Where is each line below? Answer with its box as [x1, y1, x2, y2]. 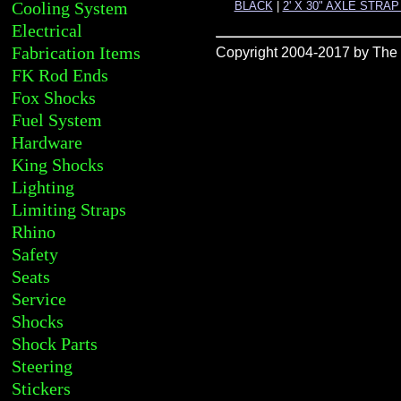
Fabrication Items [12, 43, 141, 63]
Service [12, 289, 66, 309]
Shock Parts [12, 334, 98, 354]
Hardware [12, 132, 82, 152]
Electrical [12, 21, 82, 40]
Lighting [12, 177, 74, 197]
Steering [12, 356, 73, 376]
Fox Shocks [12, 88, 96, 107]
